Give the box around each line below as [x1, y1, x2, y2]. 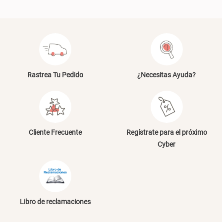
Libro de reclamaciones [20, 198, 91, 206]
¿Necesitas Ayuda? [137, 71, 196, 79]
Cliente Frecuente [29, 128, 82, 137]
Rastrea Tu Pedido [27, 71, 84, 79]
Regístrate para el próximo [126, 128, 207, 137]
